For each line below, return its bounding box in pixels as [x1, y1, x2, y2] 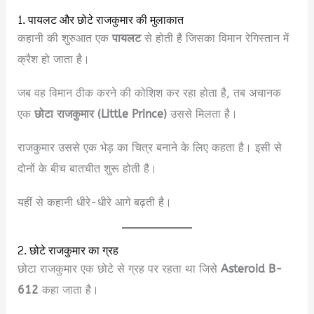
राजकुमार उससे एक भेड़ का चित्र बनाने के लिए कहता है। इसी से [18, 140, 282, 154]
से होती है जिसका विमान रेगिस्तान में [141, 31, 289, 45]
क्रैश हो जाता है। [18, 52, 90, 66]
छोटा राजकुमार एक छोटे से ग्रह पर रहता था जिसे [18, 261, 221, 275]
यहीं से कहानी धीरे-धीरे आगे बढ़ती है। [18, 195, 172, 209]
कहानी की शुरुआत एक [18, 31, 113, 45]
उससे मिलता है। [167, 107, 238, 121]
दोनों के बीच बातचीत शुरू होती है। [18, 161, 158, 175]
